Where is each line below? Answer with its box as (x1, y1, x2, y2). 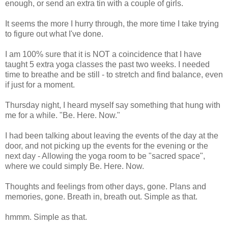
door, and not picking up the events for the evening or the (5, 141, 208, 150)
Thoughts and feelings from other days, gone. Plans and (5, 182, 206, 191)
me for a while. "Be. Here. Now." (5, 110, 120, 120)
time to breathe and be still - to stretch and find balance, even (5, 70, 223, 79)
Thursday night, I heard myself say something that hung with (5, 100, 220, 109)
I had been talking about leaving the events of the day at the (5, 131, 218, 140)
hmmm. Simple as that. (5, 212, 87, 221)
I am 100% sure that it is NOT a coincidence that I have (5, 49, 202, 59)
